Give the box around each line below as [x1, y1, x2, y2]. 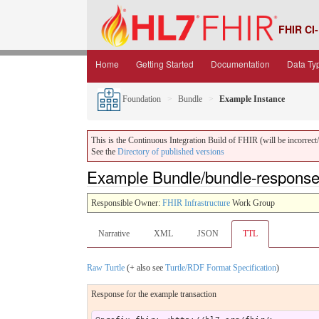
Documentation [211, 58, 270, 70]
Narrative [98, 228, 130, 239]
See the [91, 147, 117, 157]
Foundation [120, 93, 161, 104]
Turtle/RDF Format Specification [165, 262, 276, 273]
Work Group [230, 197, 275, 208]
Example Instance [219, 93, 285, 104]
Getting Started [136, 58, 194, 70]
